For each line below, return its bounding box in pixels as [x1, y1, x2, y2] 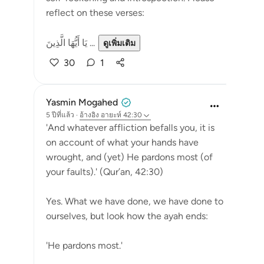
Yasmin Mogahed [46, 97, 118, 108]
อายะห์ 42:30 [101, 111, 142, 119]
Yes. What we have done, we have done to [46, 196, 223, 207]
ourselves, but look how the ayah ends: [46, 210, 208, 222]
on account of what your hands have [46, 137, 199, 148]
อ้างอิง [80, 111, 99, 119]
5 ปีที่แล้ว [46, 111, 74, 119]
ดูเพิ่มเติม [103, 38, 136, 48]
